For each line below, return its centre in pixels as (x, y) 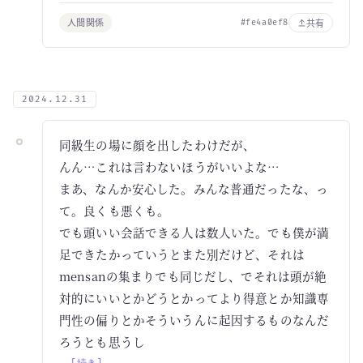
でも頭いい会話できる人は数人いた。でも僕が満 (194, 232)
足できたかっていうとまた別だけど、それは (182, 254)
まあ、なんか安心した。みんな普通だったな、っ (194, 188)
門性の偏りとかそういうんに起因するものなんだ (194, 320)
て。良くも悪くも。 (115, 210)
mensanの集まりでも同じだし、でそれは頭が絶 (193, 276)
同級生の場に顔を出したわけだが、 (158, 145)
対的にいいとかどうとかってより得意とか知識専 (194, 298)
